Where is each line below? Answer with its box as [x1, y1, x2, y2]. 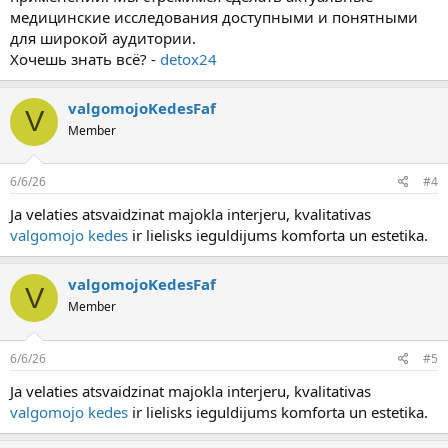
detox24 [160, 48, 217, 69]
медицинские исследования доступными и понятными [10, 6, 418, 27]
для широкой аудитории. [10, 27, 196, 48]
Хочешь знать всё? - [10, 48, 160, 69]
